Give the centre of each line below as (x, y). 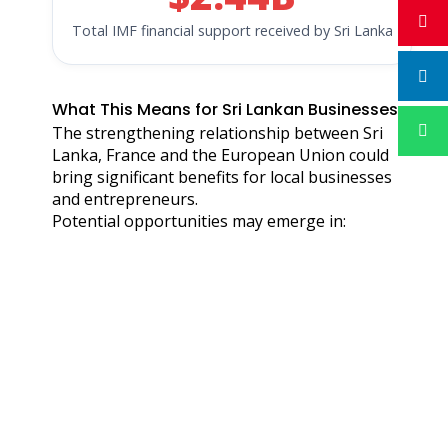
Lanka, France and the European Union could (220, 154)
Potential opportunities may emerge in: (199, 220)
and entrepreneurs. (125, 198)
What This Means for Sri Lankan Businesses (225, 109)
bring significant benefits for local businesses (222, 176)
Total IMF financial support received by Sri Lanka (232, 30)
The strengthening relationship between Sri (217, 132)
